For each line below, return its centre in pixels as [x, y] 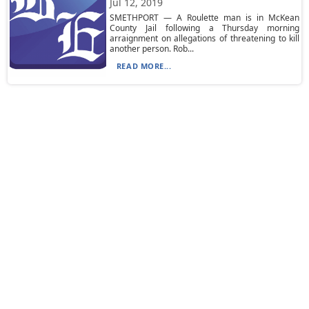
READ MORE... [144, 66]
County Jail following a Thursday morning [205, 28]
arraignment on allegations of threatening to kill [205, 38]
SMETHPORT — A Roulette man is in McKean [205, 18]
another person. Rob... [151, 49]
